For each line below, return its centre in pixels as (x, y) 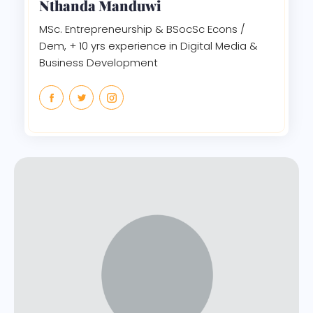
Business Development (99, 63)
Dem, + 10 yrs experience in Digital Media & (148, 46)
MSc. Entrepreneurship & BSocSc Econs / (142, 29)
